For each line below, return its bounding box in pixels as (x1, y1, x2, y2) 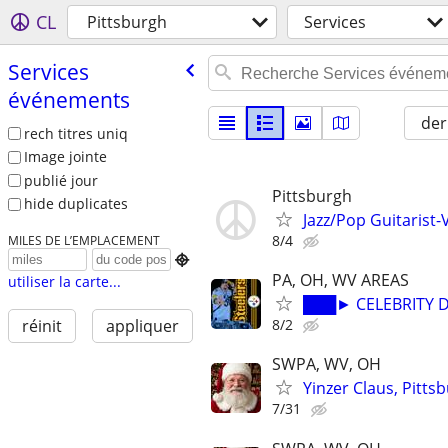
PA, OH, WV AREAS (272, 269, 409, 292)
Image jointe (23, 147, 107, 167)
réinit (21, 315, 62, 338)
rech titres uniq (23, 123, 128, 143)
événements (7, 85, 130, 114)
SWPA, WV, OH (272, 353, 381, 376)
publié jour (23, 170, 98, 190)
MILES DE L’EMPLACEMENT (7, 232, 160, 249)
